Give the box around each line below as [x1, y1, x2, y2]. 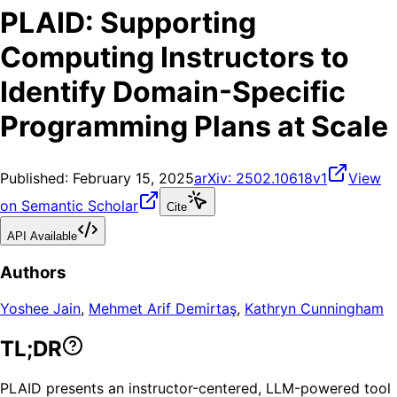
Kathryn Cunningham [245, 299, 384, 317]
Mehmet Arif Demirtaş [89, 299, 237, 317]
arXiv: [194, 169, 236, 188]
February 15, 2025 [73, 169, 194, 188]
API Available [7, 230, 77, 244]
